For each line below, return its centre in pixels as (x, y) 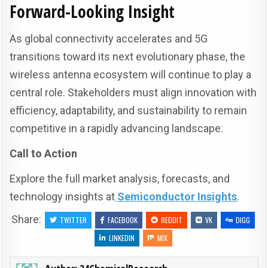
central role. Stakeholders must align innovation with (133, 92)
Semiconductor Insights (177, 196)
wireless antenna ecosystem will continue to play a (131, 74)
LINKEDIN (122, 237)
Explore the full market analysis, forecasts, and (120, 178)
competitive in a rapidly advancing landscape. (117, 128)
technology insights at (63, 196)
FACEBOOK (122, 220)
